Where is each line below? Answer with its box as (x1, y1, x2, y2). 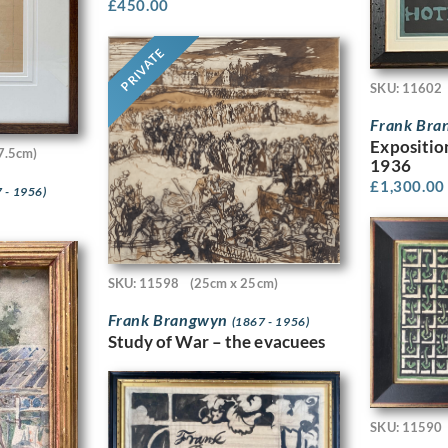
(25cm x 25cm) (189, 274, 278, 291)
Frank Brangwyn (107, 310, 232, 330)
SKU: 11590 (370, 418, 443, 435)
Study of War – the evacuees (107, 331, 326, 353)
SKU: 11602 (370, 79, 443, 96)
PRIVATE (117, 44, 167, 95)
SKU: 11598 (107, 274, 180, 291)
